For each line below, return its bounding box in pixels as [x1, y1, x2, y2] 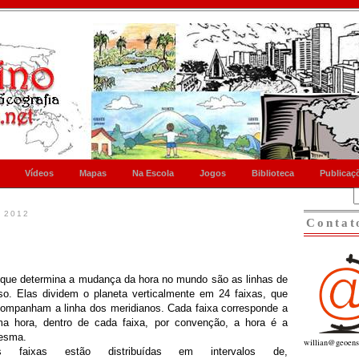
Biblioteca [252, 168, 294, 178]
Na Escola [132, 168, 174, 178]
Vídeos [25, 168, 54, 178]
